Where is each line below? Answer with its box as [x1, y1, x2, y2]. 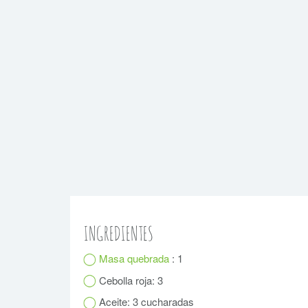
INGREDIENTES [84, 221, 153, 245]
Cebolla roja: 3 [96, 272, 163, 287]
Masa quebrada [99, 251, 172, 265]
